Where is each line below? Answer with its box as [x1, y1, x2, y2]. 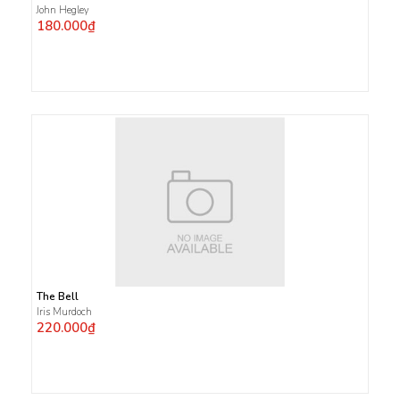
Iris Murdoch [37, 305, 92, 319]
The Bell [37, 289, 79, 304]
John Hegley [37, 4, 89, 17]
